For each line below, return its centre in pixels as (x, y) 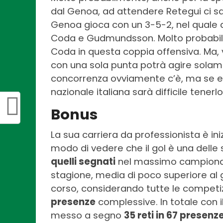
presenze (73, 202)
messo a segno (87, 216)
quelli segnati (83, 162)
